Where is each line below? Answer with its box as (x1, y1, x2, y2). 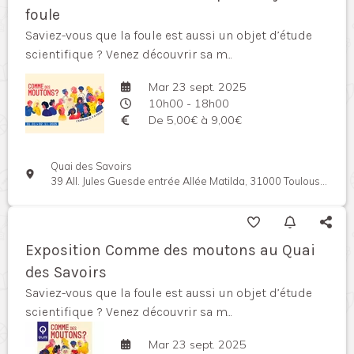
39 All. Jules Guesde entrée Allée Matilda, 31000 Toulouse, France (51, 175, 321, 188)
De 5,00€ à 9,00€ (148, 112, 242, 127)
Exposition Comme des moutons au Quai (25, 241, 315, 260)
